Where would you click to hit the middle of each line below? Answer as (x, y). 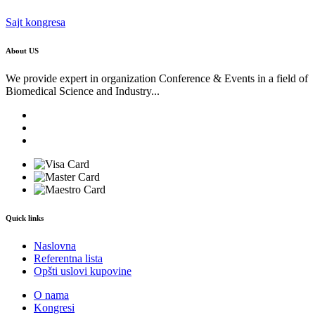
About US (22, 51)
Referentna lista (68, 259)
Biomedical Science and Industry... (83, 91)
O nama (51, 295)
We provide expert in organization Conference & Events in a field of (157, 79)
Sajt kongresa (36, 22)
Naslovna (55, 246)
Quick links (25, 218)
